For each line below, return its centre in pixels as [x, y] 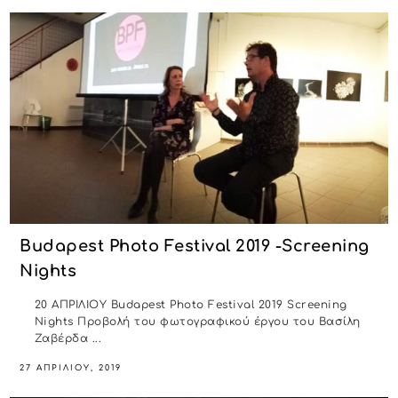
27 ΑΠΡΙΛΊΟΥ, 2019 [71, 368]
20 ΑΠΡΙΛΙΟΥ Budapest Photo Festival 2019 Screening [191, 304]
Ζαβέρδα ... [68, 338]
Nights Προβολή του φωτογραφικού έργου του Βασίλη [197, 321]
